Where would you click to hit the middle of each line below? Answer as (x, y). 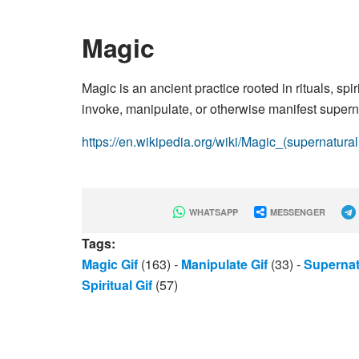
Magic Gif (110, 264)
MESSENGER (296, 212)
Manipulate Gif (224, 264)
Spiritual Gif (117, 285)
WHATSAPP (212, 212)
